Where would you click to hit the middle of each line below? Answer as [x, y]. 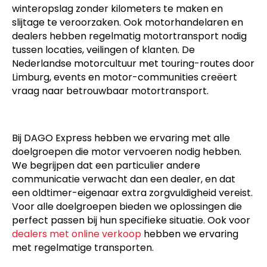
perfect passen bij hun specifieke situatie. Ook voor [131, 220]
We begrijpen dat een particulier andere [106, 165]
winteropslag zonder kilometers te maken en [117, 8]
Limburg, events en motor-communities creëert [125, 77]
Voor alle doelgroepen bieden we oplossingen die [127, 206]
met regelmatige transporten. [83, 247]
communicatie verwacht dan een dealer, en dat [124, 179]
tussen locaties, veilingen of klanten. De [103, 49]
